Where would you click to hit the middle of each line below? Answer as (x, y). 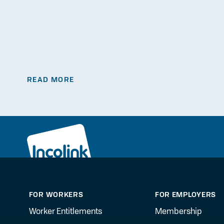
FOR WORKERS (56, 194)
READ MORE (50, 80)
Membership (178, 211)
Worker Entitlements (65, 211)
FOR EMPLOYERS (185, 194)
